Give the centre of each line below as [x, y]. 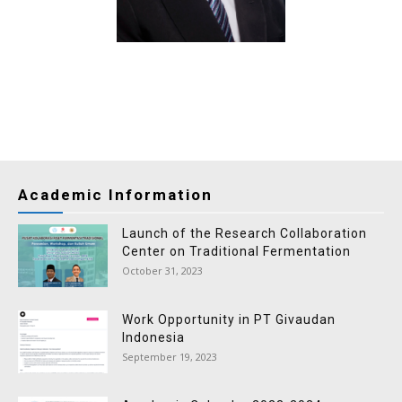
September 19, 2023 [170, 357]
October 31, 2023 [162, 271]
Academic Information [115, 195]
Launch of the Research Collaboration [245, 233]
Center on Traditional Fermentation [236, 251]
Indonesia [153, 337]
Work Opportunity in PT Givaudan [229, 319]
